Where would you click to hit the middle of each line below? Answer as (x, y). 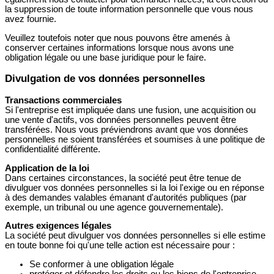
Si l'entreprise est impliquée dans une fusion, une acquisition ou (130, 110)
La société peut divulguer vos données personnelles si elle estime (135, 236)
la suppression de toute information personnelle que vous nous (129, 9)
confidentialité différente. (53, 149)
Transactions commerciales (63, 100)
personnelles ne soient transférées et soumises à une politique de (135, 139)
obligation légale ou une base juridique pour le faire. (106, 57)
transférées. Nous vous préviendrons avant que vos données (127, 129)
